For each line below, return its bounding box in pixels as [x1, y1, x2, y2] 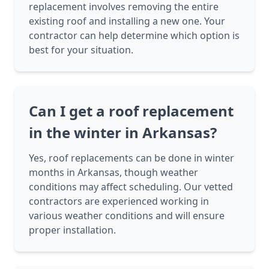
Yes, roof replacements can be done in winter [29, 151, 234, 165]
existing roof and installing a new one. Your [29, 14, 225, 28]
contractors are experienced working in [29, 195, 209, 208]
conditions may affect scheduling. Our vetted [29, 180, 233, 194]
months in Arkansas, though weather [29, 166, 198, 180]
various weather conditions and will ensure [29, 209, 225, 223]
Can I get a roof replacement [29, 101, 234, 121]
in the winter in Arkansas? [29, 122, 217, 143]
